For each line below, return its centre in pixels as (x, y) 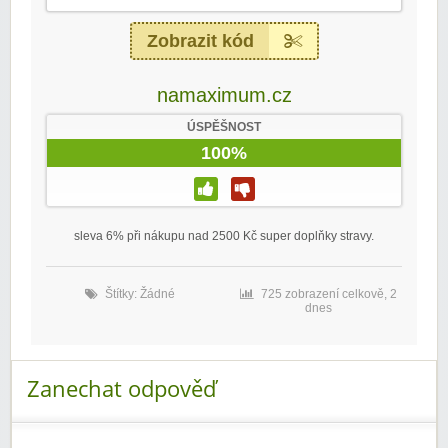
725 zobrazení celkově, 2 (328, 294)
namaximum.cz (224, 95)
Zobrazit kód (200, 41)
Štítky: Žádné (140, 294)
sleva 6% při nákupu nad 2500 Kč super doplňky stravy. (224, 236)
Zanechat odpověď (121, 389)
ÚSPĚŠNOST (224, 127)
